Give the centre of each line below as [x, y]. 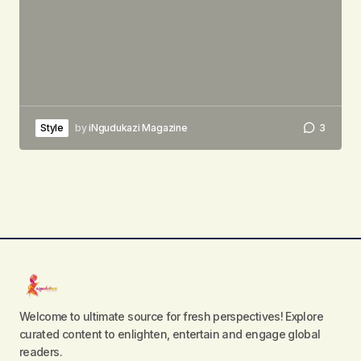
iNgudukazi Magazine [138, 127]
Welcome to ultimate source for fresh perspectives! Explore [171, 316]
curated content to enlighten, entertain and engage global [170, 334]
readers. [41, 351]
